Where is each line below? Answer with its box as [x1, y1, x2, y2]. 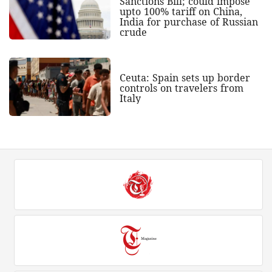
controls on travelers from [119, 81, 243, 95]
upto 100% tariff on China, [119, 4, 242, 18]
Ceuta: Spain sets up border [119, 71, 250, 85]
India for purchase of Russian [119, 15, 258, 29]
